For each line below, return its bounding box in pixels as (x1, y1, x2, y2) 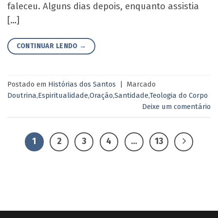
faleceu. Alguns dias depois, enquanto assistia (7, 1, 199, 12)
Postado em (7, 80, 48, 89)
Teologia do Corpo (149, 91, 208, 100)
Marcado (127, 80, 156, 89)
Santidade (114, 91, 148, 100)
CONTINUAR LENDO (16, 41, 80, 50)
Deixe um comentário (142, 102, 211, 111)
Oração (90, 91, 113, 100)
